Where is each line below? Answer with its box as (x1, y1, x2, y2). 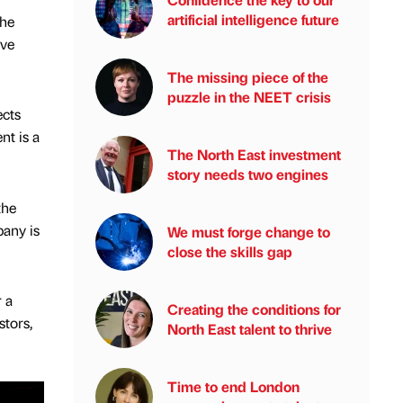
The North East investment (167, 145, 341, 164)
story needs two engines (167, 165, 328, 184)
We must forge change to (167, 222, 330, 241)
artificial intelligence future (167, 10, 339, 29)
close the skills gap (167, 242, 292, 261)
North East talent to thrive (167, 319, 332, 338)
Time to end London (167, 377, 300, 396)
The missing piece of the (167, 67, 328, 86)
